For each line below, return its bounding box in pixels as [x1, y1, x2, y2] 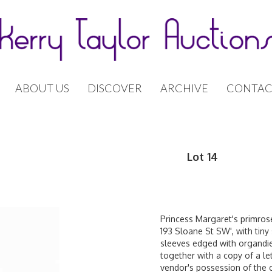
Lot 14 [187, 150, 218, 163]
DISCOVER [87, 81, 142, 95]
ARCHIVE [160, 81, 208, 95]
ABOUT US [15, 81, 69, 95]
